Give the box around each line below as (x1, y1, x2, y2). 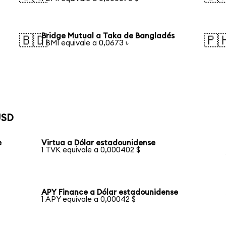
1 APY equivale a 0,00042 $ (41, 196, 136, 204)
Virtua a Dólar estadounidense (41, 139, 156, 147)
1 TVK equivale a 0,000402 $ (41, 146, 141, 154)
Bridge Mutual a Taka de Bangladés (41, 32, 175, 40)
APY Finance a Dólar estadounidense (41, 189, 179, 197)
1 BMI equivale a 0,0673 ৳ (41, 39, 129, 47)
